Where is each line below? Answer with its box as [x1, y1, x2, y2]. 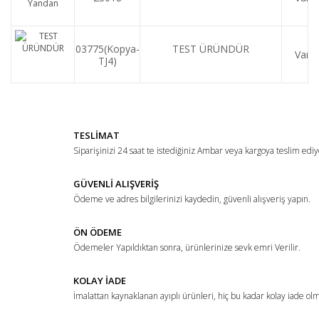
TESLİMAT [73, 129, 120, 142]
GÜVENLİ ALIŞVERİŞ [73, 177, 159, 190]
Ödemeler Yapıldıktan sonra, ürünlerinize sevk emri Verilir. [73, 241, 300, 253]
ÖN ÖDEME [73, 226, 122, 239]
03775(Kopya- [75, 41, 140, 56]
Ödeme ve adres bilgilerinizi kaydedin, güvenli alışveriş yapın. [73, 193, 310, 205]
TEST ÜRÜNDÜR [172, 41, 249, 56]
